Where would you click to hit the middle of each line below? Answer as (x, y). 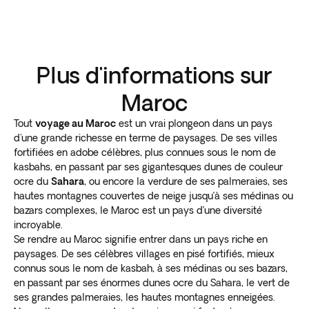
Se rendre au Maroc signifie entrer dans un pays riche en (141, 239)
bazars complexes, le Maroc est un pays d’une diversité (138, 210)
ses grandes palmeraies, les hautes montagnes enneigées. (144, 297)
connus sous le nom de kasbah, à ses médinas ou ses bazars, (151, 268)
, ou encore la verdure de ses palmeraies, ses (186, 181)
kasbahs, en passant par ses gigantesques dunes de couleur (148, 167)
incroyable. (38, 225)
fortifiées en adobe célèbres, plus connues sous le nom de (145, 152)
